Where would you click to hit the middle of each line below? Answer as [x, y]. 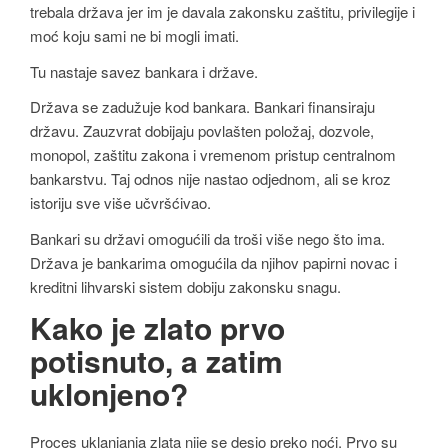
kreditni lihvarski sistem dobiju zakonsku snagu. [185, 286]
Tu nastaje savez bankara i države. [144, 71]
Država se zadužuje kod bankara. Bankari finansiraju [202, 107]
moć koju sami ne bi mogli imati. [134, 35]
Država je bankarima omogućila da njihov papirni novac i [213, 262]
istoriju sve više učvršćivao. [120, 203]
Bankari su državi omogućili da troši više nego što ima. [207, 238]
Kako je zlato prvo [157, 327]
